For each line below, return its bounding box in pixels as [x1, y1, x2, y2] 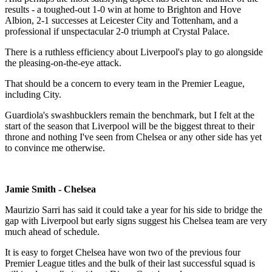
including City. [5, 89, 61, 100]
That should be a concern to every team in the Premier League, [5, 78, 245, 89]
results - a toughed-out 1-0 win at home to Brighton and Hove [5, 4, 241, 15]
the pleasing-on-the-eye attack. [5, 58, 121, 69]
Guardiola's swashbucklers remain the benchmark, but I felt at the [5, 110, 254, 121]
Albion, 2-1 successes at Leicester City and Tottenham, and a [5, 15, 238, 26]
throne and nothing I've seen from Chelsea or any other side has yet [5, 132, 262, 143]
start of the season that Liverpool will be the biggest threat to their [5, 121, 254, 132]
